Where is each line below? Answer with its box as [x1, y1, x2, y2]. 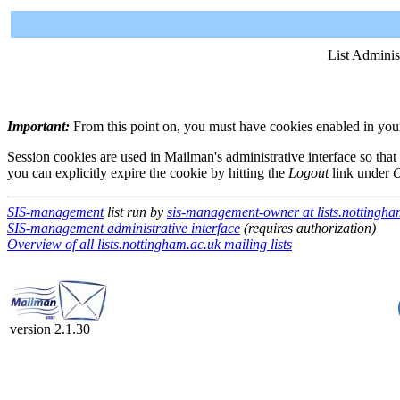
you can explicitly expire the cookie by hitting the [7, 165, 288, 180]
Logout [288, 165, 329, 180]
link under [329, 165, 393, 180]
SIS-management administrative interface [7, 221, 240, 236]
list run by [104, 204, 167, 220]
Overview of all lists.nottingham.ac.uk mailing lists [7, 237, 292, 252]
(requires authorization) [240, 221, 376, 236]
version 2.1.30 [10, 321, 90, 337]
